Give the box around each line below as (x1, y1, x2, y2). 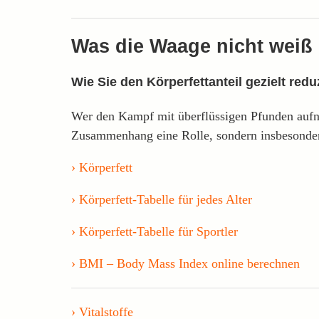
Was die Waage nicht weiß (71, 35, 313, 57)
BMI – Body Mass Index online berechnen (79, 256, 300, 271)
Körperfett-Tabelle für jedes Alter (79, 192, 252, 206)
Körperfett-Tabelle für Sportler (79, 224, 238, 239)
